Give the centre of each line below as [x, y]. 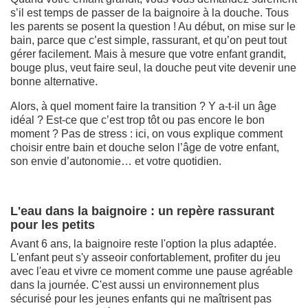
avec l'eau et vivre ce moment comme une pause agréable [152, 271]
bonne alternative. [54, 81]
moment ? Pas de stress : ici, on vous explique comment [146, 133]
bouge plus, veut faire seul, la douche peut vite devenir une [153, 67]
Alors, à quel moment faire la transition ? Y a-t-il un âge [143, 106]
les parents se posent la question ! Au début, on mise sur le [153, 26]
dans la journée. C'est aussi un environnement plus [135, 285]
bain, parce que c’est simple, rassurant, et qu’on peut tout [148, 40]
